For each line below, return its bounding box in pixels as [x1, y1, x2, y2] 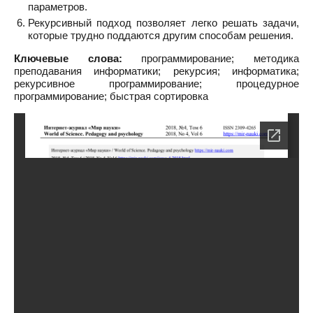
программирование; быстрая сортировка [14, 90, 208, 102]
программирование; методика [122, 52, 300, 64]
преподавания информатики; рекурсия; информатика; [14, 65, 299, 77]
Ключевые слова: [14, 52, 122, 64]
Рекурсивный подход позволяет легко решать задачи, [28, 17, 299, 29]
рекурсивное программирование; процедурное [14, 78, 299, 89]
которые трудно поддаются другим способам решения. [28, 29, 293, 41]
